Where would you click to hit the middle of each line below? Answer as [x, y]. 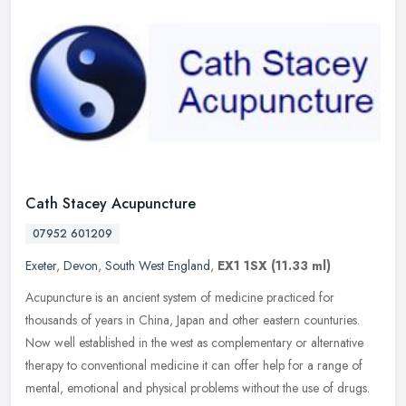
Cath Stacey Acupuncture [111, 204]
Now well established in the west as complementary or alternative [194, 343]
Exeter [41, 266]
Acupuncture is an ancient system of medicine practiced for [180, 298]
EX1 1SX [242, 266]
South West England [158, 266]
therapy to [51, 366]
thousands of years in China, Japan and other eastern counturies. [193, 320]
